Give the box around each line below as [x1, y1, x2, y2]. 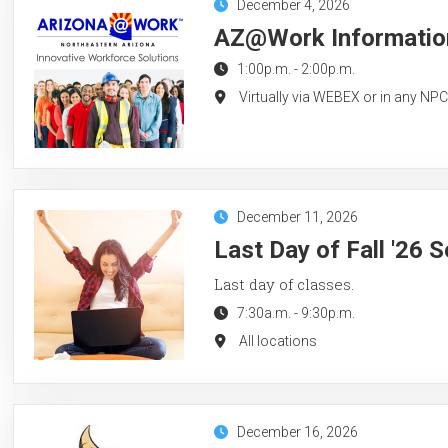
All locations [238, 332, 317, 349]
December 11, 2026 [236, 208, 358, 225]
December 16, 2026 [236, 423, 358, 440]
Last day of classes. [213, 273, 354, 294]
